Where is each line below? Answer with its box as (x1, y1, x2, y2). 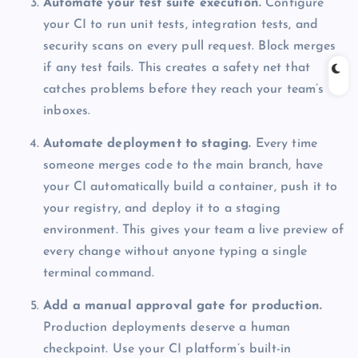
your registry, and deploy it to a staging (43, 202, 280, 216)
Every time (251, 137, 318, 151)
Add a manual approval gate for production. (43, 300, 322, 313)
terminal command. (43, 267, 155, 280)
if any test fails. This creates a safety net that (43, 62, 310, 75)
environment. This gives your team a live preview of (43, 224, 344, 237)
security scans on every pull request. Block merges (43, 40, 336, 54)
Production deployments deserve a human (43, 321, 291, 335)
